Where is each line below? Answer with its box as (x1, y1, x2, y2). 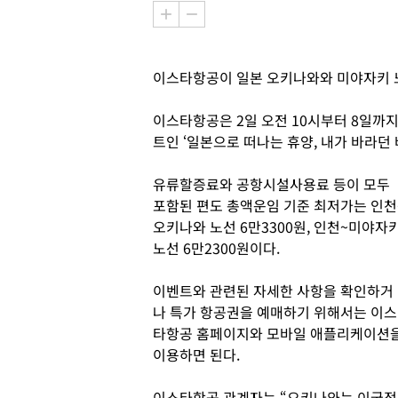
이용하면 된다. (153, 344, 240, 365)
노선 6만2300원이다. (153, 237, 280, 259)
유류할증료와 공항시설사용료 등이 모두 (153, 173, 390, 195)
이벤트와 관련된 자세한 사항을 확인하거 (153, 280, 394, 301)
